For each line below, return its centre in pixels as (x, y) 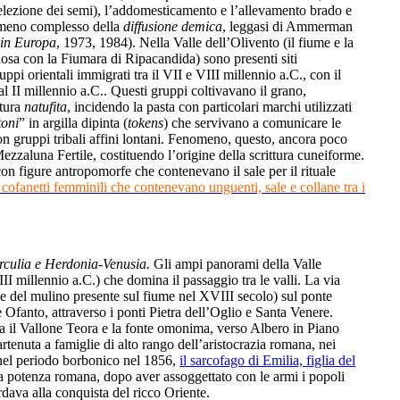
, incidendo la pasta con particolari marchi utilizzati (209, 106)
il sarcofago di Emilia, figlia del (267, 360)
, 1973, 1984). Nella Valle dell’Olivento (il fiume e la (205, 42)
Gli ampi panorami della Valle (237, 263)
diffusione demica (173, 26)
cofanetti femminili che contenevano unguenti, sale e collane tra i (183, 187)
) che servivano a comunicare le (252, 122)
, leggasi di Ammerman (287, 26)
